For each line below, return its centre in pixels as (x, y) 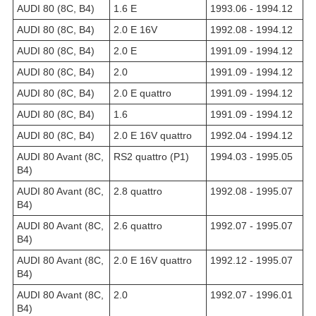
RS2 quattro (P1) (151, 156)
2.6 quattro (138, 225)
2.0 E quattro (142, 93)
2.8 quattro (138, 191)
